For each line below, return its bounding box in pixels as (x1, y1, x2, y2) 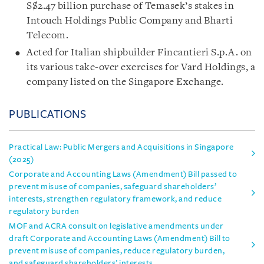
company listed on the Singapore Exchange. (27, 77, 224, 87)
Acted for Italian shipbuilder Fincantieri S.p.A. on (27, 47, 252, 58)
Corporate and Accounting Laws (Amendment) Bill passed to (9, 169, 237, 179)
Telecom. (27, 30, 68, 41)
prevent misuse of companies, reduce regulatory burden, (9, 246, 225, 255)
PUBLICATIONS (9, 108, 86, 120)
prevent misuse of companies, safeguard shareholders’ (9, 181, 216, 191)
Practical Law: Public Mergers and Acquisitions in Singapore (9, 142, 234, 151)
